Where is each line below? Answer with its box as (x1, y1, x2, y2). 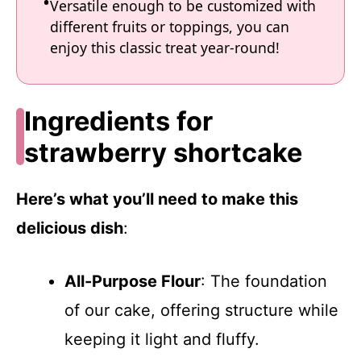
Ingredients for (23, 105, 213, 137)
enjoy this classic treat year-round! (50, 38, 280, 57)
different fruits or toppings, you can (50, 17, 289, 36)
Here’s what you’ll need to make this (16, 189, 298, 209)
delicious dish (16, 218, 123, 238)
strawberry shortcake (23, 136, 302, 168)
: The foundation (201, 271, 327, 291)
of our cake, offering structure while (64, 300, 338, 320)
